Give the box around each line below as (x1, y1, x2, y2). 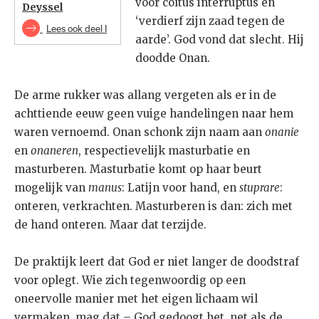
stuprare (239, 181, 280, 195)
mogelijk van (14, 181, 88, 195)
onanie (265, 125, 299, 140)
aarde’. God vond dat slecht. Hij (135, 33, 304, 47)
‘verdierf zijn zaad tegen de (135, 14, 285, 28)
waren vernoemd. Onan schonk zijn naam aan (14, 125, 265, 140)
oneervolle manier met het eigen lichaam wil (14, 292, 258, 306)
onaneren (31, 144, 78, 158)
